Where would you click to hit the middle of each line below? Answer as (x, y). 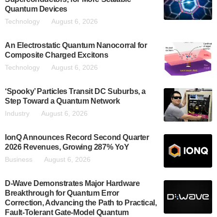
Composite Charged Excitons (57, 55)
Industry (17, 113)
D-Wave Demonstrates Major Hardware (72, 183)
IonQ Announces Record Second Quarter (77, 137)
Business (19, 159)
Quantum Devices (36, 9)
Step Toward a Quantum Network (62, 101)
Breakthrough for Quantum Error (62, 193)
